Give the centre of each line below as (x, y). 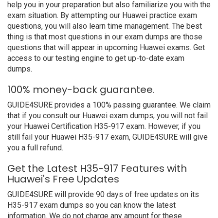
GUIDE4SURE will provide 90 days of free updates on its (103, 194)
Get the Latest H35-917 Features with (97, 168)
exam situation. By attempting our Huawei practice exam (102, 15)
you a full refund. (35, 148)
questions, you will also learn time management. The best (105, 26)
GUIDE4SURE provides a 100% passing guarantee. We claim (109, 105)
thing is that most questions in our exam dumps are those (105, 37)
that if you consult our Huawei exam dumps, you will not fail (108, 116)
